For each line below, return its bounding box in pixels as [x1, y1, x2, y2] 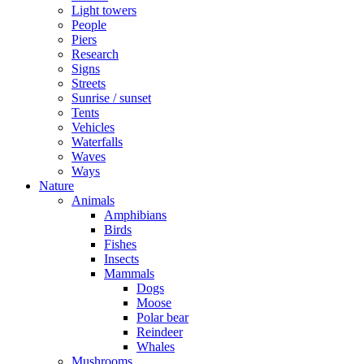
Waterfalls [71, 134, 123, 149]
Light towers [71, 2, 136, 17]
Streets [71, 76, 106, 90]
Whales [136, 339, 175, 353]
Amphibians [104, 207, 167, 222]
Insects [104, 251, 139, 266]
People [71, 17, 106, 32]
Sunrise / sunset [71, 90, 151, 105]
